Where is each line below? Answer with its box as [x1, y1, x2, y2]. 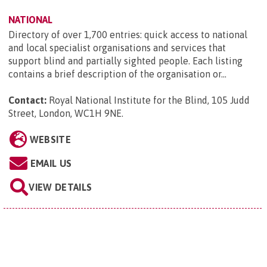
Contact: [8, 95, 46, 106]
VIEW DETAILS [29, 182, 92, 193]
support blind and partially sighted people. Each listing [8, 55, 243, 67]
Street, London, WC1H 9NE [8, 108, 122, 119]
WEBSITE [29, 134, 71, 145]
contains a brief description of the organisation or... [8, 69, 226, 80]
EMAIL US [30, 158, 72, 169]
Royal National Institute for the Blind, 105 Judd [49, 95, 250, 106]
